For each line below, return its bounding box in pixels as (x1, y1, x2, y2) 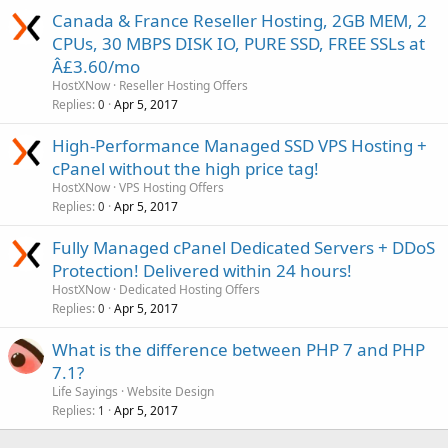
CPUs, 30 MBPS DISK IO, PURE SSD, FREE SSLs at (52, 32, 425, 55)
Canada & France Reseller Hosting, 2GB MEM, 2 (52, 9, 427, 32)
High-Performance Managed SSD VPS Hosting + (52, 134, 427, 157)
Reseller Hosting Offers (119, 77, 248, 94)
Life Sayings (52, 383, 118, 400)
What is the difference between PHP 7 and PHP (52, 338, 425, 361)
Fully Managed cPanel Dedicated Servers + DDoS (52, 236, 435, 259)
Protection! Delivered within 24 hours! (52, 259, 352, 282)
